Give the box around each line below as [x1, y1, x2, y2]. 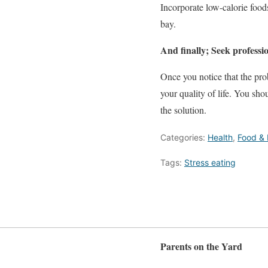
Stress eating [184, 157, 236, 167]
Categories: [160, 132, 208, 142]
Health [208, 132, 233, 142]
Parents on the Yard [160, 239, 242, 254]
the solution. [160, 103, 206, 116]
